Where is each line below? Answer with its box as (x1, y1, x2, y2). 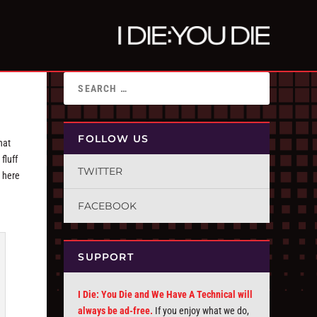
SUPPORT (78, 250, 134, 263)
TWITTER (78, 165, 123, 178)
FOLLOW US (78, 132, 149, 145)
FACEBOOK (78, 200, 137, 212)
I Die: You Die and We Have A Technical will (78, 289, 253, 300)
